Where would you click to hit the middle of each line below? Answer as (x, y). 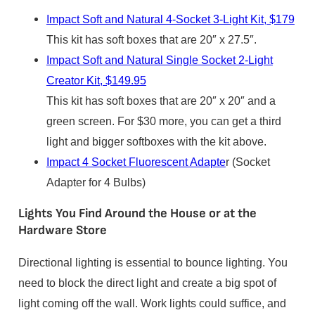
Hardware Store (62, 231)
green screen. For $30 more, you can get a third (163, 121)
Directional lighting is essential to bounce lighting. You (153, 262)
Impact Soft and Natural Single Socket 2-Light (159, 59)
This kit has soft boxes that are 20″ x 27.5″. (151, 39)
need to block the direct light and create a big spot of (147, 282)
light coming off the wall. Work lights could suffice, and (152, 303)
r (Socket (247, 161)
